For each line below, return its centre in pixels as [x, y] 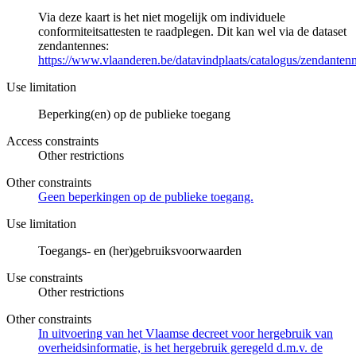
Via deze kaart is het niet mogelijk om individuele [162, 17]
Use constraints [44, 278]
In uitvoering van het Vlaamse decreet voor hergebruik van [186, 334]
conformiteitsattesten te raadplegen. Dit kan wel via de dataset [192, 32]
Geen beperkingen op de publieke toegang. [146, 197]
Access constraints [52, 141]
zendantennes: [74, 46]
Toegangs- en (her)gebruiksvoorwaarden [140, 251]
